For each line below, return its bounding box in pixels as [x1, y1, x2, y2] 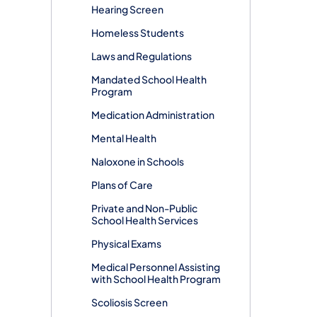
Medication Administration [91, 108, 214, 121]
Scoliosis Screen [91, 295, 168, 309]
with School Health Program [91, 272, 221, 285]
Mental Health [91, 131, 156, 144]
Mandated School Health [91, 72, 207, 86]
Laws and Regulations [91, 49, 192, 62]
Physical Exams [91, 236, 161, 250]
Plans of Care [91, 178, 153, 191]
